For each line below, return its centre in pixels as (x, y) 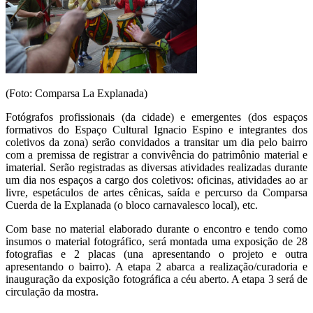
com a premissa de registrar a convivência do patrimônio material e (156, 154)
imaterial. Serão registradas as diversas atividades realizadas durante (156, 167)
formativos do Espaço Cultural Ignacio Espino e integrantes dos (156, 129)
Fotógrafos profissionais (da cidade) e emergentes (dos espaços (156, 117)
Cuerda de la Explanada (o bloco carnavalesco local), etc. (132, 205)
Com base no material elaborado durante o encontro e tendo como (156, 228)
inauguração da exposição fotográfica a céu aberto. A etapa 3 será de (156, 279)
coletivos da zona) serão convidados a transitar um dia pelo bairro (156, 142)
